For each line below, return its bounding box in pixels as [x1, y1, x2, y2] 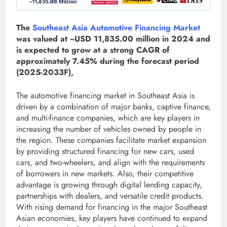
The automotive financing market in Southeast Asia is [16, 90, 195, 102]
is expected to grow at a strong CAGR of [16, 44, 170, 56]
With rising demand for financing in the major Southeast [16, 201, 207, 213]
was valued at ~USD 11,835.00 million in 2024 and [16, 33, 210, 45]
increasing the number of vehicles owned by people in [16, 123, 201, 135]
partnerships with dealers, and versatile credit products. [16, 190, 204, 202]
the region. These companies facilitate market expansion [16, 134, 206, 146]
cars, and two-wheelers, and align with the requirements [16, 157, 205, 169]
